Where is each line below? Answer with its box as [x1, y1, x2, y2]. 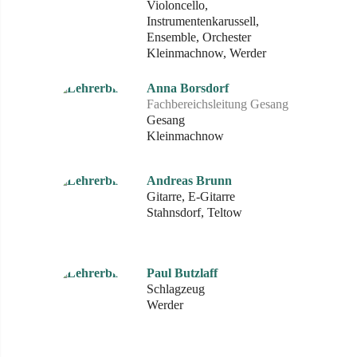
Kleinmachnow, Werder [147, 46, 266, 60]
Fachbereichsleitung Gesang [147, 97, 288, 111]
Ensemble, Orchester [147, 30, 251, 44]
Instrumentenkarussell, [147, 14, 259, 28]
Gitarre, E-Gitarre [147, 190, 235, 203]
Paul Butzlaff [147, 266, 218, 280]
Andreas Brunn [147, 174, 232, 187]
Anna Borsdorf [147, 81, 229, 95]
